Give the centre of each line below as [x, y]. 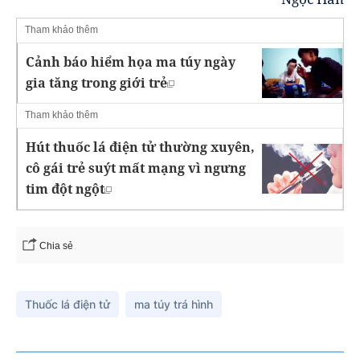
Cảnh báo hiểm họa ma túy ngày [131, 61]
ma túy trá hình [174, 304]
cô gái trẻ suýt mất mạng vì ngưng [136, 168]
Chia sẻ [56, 245]
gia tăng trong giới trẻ [96, 82]
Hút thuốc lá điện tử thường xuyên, [140, 147]
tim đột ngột [65, 188]
